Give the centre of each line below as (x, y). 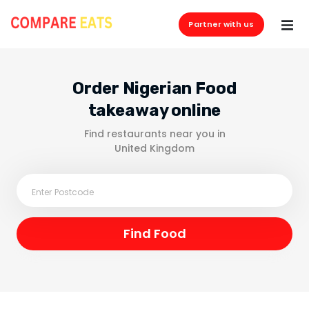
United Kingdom (154, 148)
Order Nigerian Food (154, 88)
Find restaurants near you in (154, 134)
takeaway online (154, 110)
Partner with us (221, 24)
